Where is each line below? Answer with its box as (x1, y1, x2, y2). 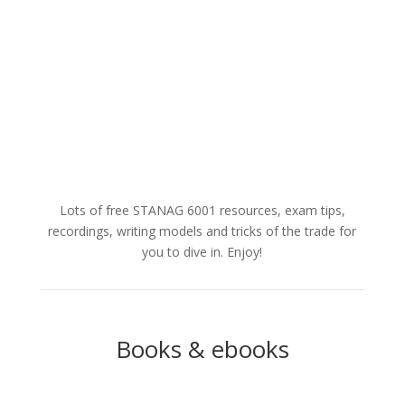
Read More (60, 55, 152, 80)
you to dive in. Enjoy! (142, 242, 263, 260)
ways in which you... (40, 7, 159, 26)
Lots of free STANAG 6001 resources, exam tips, (59, 201, 345, 219)
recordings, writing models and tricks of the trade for (48, 221, 357, 240)
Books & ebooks (115, 332, 289, 365)
